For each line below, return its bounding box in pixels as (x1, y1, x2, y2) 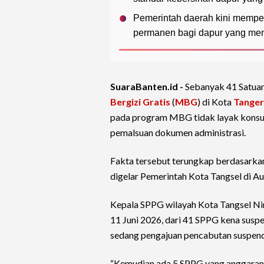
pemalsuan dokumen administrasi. (110, 127, 246, 138)
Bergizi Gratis (110, 96, 170, 108)
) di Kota (197, 96, 233, 108)
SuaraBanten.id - (110, 81, 185, 93)
